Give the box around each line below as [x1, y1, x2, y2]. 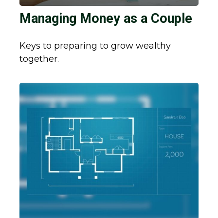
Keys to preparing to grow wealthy [19, 40, 171, 51]
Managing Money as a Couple [19, 10, 192, 26]
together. [19, 53, 59, 64]
